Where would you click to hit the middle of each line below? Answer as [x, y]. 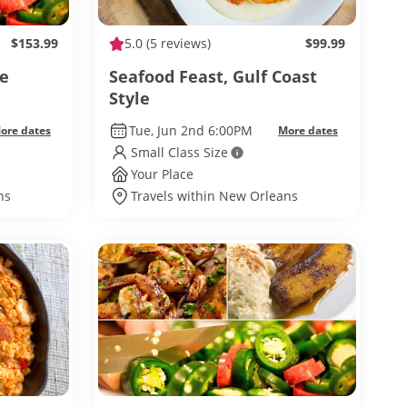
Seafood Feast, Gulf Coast [213, 76]
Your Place [162, 174]
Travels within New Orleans [214, 196]
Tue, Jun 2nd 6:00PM [190, 130]
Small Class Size [179, 152]
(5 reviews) [177, 43]
